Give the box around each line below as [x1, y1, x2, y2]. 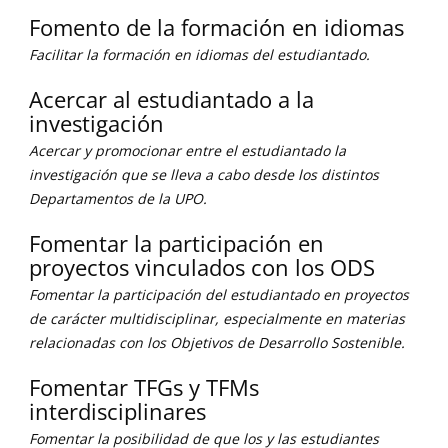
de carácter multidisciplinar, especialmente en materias [29, 309, 405, 328]
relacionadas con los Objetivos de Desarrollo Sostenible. [29, 333, 405, 352]
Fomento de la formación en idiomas [29, 12, 404, 42]
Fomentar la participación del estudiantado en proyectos [29, 285, 409, 304]
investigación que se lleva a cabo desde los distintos [29, 165, 379, 184]
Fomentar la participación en [29, 228, 324, 258]
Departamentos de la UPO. [29, 189, 207, 208]
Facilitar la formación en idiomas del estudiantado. [29, 45, 370, 64]
